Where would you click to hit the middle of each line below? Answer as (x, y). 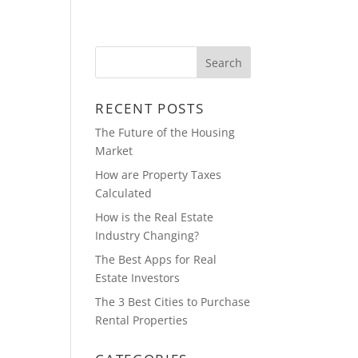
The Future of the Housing (165, 132)
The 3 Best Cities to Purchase (173, 302)
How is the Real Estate (155, 217)
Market (114, 151)
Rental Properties (142, 320)
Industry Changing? (147, 235)
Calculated (124, 193)
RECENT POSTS (150, 108)
